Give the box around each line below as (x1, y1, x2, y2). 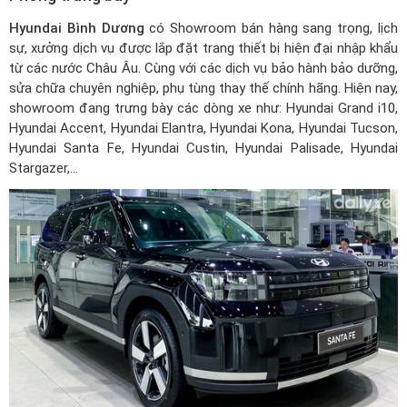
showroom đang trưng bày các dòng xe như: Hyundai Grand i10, (9, 100, 398, 117)
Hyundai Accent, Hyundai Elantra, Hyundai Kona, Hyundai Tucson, (9, 120, 398, 137)
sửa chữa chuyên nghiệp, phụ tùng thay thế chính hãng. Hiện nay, (9, 80, 398, 97)
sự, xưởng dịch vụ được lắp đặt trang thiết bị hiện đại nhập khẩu (9, 40, 398, 57)
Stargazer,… (9, 160, 78, 177)
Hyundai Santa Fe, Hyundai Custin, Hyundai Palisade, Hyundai (9, 140, 398, 157)
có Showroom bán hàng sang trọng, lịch (144, 20, 399, 37)
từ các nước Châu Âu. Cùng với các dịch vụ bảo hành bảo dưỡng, (9, 60, 398, 77)
